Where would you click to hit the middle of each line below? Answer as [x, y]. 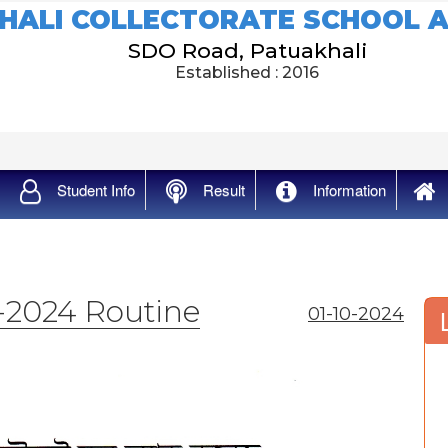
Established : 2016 [247, 72]
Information [349, 189]
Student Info [96, 189]
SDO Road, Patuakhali [247, 50]
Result [224, 189]
